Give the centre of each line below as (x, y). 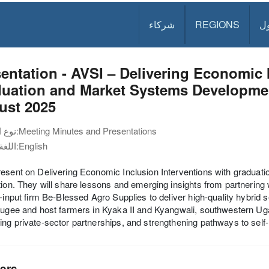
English (33, 146)
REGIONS (218, 24)
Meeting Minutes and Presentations (88, 131)
